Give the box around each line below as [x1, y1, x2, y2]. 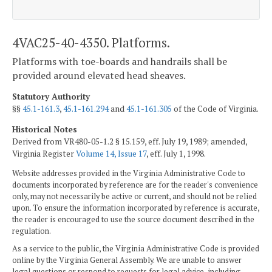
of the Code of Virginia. [172, 103, 259, 114]
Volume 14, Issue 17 [76, 148, 146, 159]
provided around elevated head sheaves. [12, 69, 186, 83]
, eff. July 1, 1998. [146, 148, 206, 159]
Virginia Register [12, 148, 76, 159]
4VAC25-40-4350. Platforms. [12, 33, 170, 51]
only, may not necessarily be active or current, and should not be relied [12, 191, 257, 202]
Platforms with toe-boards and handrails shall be [12, 55, 227, 69]
